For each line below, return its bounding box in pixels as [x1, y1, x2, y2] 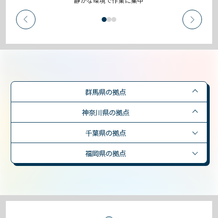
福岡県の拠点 [85, 147, 126, 158]
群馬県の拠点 [85, 86, 126, 97]
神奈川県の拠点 [81, 107, 129, 117]
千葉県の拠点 [85, 127, 126, 138]
